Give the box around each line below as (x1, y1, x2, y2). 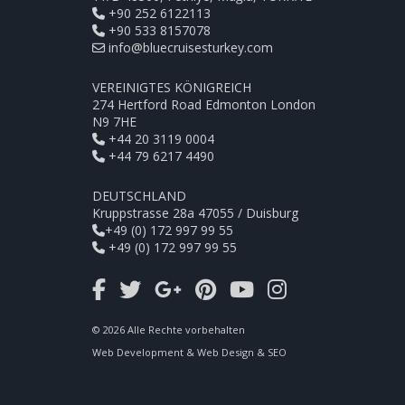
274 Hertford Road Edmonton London (92, 96, 316, 114)
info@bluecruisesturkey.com (108, 39, 273, 57)
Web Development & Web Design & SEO (92, 345, 287, 360)
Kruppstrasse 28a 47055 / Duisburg (92, 204, 298, 222)
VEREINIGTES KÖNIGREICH (92, 79, 251, 97)
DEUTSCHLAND (92, 187, 186, 205)
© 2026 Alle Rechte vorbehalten (92, 323, 245, 337)
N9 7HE (92, 113, 137, 131)
